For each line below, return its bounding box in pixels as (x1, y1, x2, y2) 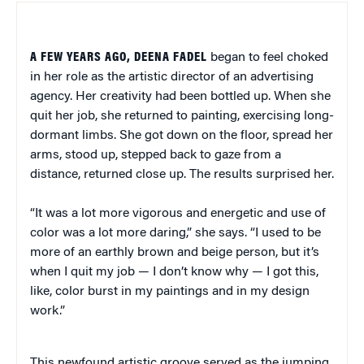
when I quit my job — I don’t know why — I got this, (30, 265, 318, 279)
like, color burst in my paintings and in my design (30, 284, 310, 298)
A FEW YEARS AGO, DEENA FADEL (30, 50, 207, 64)
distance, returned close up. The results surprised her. (30, 167, 334, 181)
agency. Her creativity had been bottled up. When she (30, 89, 331, 103)
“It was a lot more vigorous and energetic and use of (30, 206, 326, 220)
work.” (30, 304, 65, 318)
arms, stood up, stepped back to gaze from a (30, 148, 281, 162)
